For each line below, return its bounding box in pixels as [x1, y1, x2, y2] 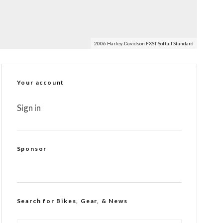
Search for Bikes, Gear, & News [16, 197, 128, 205]
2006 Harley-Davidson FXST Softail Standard [94, 40, 194, 46]
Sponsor [16, 145, 47, 152]
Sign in [16, 103, 41, 113]
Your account [16, 79, 65, 86]
